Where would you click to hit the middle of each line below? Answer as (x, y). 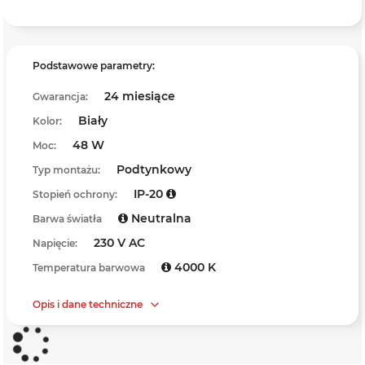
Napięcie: (55, 243)
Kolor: (47, 121)
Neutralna (161, 218)
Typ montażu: (66, 170)
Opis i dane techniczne (88, 304)
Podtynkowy (154, 169)
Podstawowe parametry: (94, 66)
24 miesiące (140, 96)
